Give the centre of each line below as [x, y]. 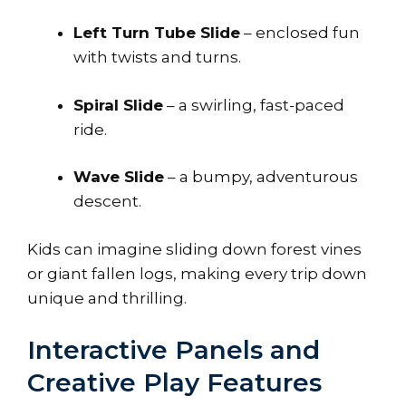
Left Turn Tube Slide [157, 33]
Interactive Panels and [174, 350]
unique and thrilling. [107, 298]
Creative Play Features [174, 383]
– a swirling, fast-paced [254, 105]
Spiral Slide [118, 105]
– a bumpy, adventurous [261, 177]
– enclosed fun [300, 33]
